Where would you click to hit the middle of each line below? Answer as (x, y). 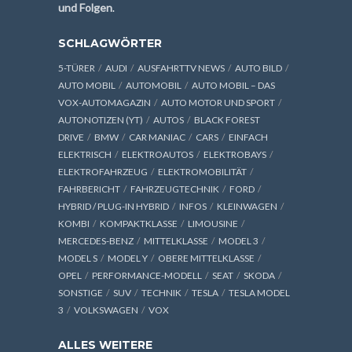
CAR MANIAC (157, 137)
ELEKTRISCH (85, 154)
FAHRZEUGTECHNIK (175, 189)
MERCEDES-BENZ (96, 240)
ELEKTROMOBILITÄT (202, 171)
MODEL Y (128, 258)
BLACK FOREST (227, 119)
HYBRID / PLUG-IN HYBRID (114, 206)
